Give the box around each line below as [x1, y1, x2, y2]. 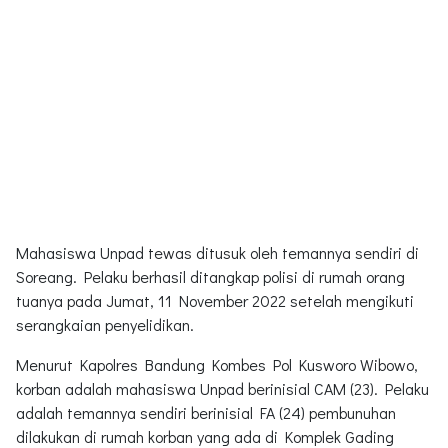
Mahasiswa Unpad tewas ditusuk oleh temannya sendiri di [16, 241, 419, 263]
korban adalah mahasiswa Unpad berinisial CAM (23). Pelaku [16, 377, 429, 399]
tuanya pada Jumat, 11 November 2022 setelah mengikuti [16, 289, 414, 311]
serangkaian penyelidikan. [16, 313, 198, 335]
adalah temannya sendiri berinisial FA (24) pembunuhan [16, 401, 396, 423]
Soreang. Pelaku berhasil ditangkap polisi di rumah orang [16, 265, 405, 287]
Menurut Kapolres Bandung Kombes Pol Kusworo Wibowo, [16, 353, 418, 375]
